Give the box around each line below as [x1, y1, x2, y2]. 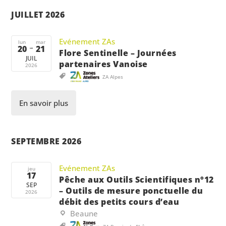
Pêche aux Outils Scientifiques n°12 [59, 174, 214, 185]
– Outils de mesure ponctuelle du [59, 185, 203, 196]
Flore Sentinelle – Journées [59, 47, 177, 59]
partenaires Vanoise [59, 58, 148, 70]
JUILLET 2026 [11, 9, 65, 20]
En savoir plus [19, 97, 69, 108]
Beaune [70, 208, 98, 218]
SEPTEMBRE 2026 [11, 135, 82, 147]
